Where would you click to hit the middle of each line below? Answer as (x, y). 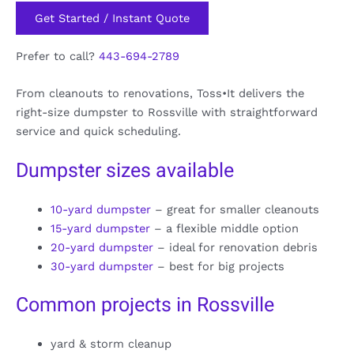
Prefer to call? (57, 56)
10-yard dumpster (100, 210)
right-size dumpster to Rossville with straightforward (167, 113)
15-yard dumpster (100, 229)
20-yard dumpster (102, 248)
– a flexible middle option (224, 229)
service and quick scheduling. (98, 132)
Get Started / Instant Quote (112, 19)
